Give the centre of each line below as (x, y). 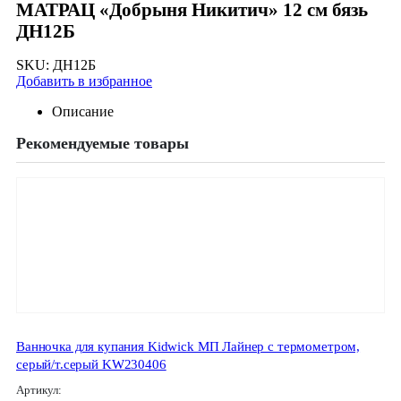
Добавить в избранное (84, 81)
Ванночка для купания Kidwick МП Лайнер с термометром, (188, 346)
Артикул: (40, 391)
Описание (83, 112)
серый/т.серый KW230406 (91, 364)
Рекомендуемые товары (102, 144)
